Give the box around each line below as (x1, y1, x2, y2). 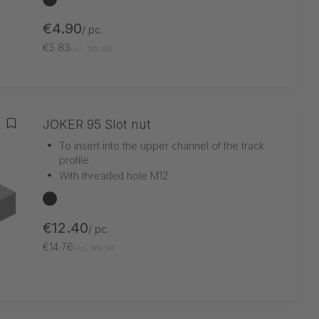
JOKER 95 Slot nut (43, 116, 151, 132)
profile (59, 153, 89, 166)
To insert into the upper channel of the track (59, 139, 264, 152)
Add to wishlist (10, 122, 96, 139)
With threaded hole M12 (59, 169, 169, 182)
